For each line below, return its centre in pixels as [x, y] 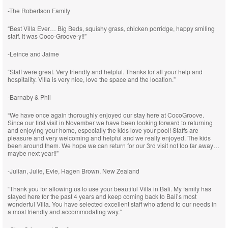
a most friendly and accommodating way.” [65, 211]
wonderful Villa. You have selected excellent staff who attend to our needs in [112, 204]
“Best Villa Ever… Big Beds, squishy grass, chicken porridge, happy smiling [111, 28]
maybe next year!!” [33, 153]
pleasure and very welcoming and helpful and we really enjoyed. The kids [109, 138]
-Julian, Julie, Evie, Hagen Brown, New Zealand [74, 171]
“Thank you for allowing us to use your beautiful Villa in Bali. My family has [109, 189]
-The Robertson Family [39, 10]
